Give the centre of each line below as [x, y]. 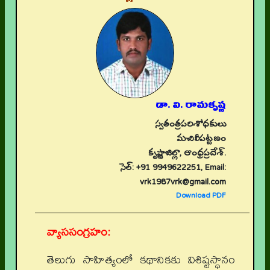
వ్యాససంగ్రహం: [79, 232]
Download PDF [201, 196]
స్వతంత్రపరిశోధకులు [190, 125]
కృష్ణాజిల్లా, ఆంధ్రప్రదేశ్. [187, 154]
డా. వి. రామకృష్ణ [191, 105]
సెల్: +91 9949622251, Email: [173, 168]
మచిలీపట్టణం [201, 139]
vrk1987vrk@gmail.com [183, 183]
